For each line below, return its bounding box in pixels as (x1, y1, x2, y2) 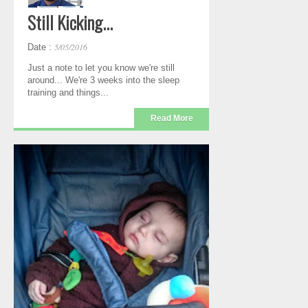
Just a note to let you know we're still (27, 62, 175, 73)
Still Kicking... (27, 8, 113, 36)
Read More (150, 113, 193, 122)
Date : (27, 41, 54, 52)
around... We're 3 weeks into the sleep (27, 74, 179, 85)
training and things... (27, 87, 109, 98)
